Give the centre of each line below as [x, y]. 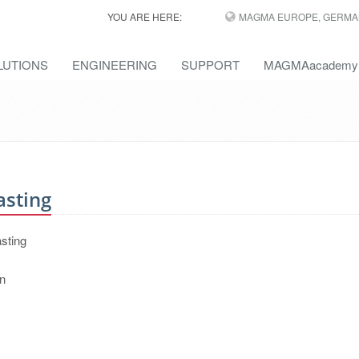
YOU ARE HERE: [144, 16]
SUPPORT [210, 65]
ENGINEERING [115, 65]
